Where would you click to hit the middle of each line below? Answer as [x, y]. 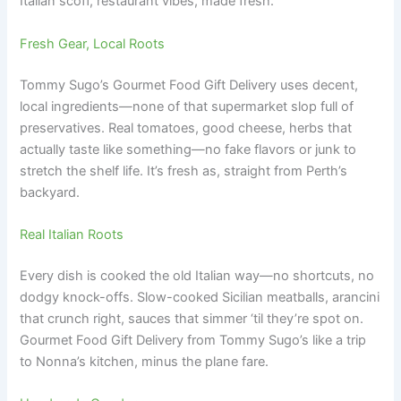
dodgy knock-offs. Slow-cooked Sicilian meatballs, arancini [200, 297]
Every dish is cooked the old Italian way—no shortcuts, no [197, 275]
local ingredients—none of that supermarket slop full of [187, 106]
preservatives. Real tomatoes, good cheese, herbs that [186, 128]
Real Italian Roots [72, 234]
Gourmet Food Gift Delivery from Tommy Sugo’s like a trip [193, 340]
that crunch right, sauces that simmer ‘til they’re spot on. [192, 318]
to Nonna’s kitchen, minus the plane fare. [145, 361]
